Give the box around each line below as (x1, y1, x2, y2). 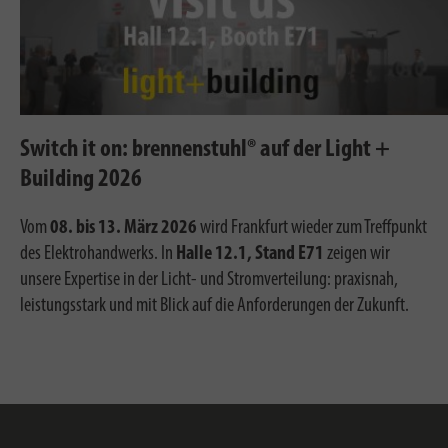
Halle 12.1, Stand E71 (176, 244, 324, 265)
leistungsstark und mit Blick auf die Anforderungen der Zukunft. (20, 296, 409, 317)
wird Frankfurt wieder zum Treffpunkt (197, 218, 427, 239)
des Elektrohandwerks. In (20, 244, 176, 265)
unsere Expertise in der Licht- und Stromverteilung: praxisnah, (20, 270, 398, 291)
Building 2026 (20, 167, 142, 193)
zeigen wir (324, 244, 390, 265)
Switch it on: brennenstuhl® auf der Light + (20, 137, 390, 163)
